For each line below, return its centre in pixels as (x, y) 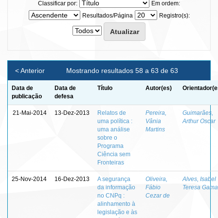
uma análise (114, 129)
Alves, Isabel (199, 179)
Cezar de (158, 195)
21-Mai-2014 (30, 113)
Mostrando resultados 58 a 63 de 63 (123, 70)
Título (105, 88)
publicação (27, 96)
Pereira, (156, 113)
